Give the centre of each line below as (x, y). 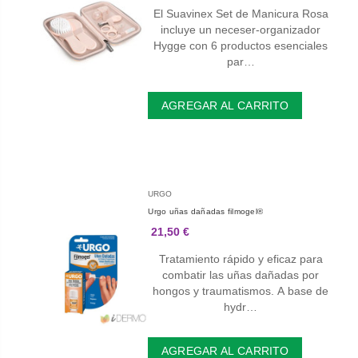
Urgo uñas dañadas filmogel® (206, 212)
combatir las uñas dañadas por (241, 275)
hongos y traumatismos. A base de (241, 291)
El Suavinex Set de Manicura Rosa (241, 14)
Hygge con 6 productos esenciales (241, 46)
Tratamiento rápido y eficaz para (241, 259)
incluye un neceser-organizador (241, 30)
